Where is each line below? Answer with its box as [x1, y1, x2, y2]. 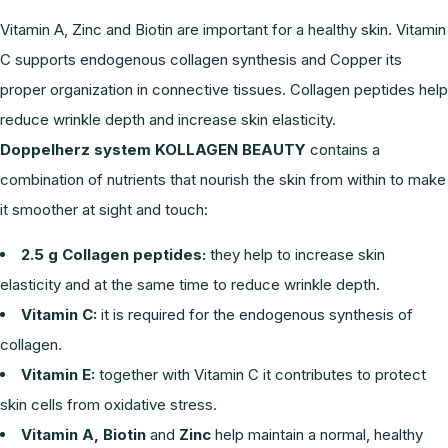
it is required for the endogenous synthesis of [97, 305, 413, 324]
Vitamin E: [21, 365, 95, 384]
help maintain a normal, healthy [211, 425, 423, 444]
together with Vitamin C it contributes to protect [95, 365, 426, 384]
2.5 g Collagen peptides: [21, 245, 206, 264]
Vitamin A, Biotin [21, 425, 150, 444]
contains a [306, 140, 380, 159]
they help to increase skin [206, 245, 385, 264]
